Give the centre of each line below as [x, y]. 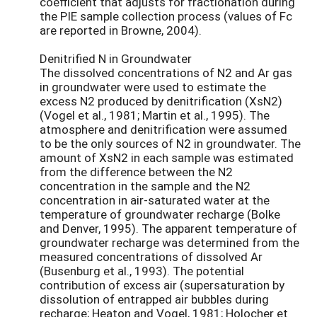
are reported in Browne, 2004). [121, 30]
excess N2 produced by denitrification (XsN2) [161, 101]
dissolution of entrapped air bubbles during [154, 299]
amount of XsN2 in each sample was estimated [167, 158]
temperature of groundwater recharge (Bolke [160, 214]
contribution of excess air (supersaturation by [162, 285]
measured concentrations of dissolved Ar [151, 257]
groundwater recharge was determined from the [169, 243]
